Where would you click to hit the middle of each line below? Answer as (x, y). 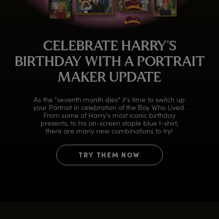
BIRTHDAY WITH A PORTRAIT (109, 63)
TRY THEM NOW (109, 155)
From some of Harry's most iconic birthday (109, 115)
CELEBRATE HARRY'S (109, 47)
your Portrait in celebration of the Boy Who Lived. (109, 108)
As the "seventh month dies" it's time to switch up (109, 100)
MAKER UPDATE (109, 78)
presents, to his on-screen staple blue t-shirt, (109, 123)
